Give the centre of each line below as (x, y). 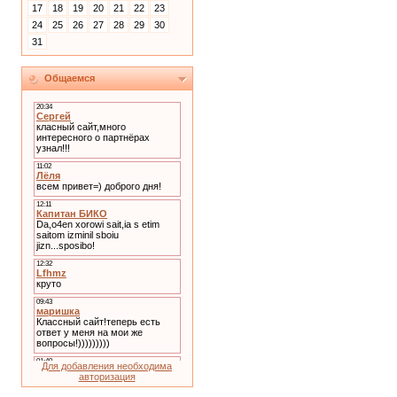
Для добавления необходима (107, 366)
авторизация (107, 377)
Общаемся (69, 78)
